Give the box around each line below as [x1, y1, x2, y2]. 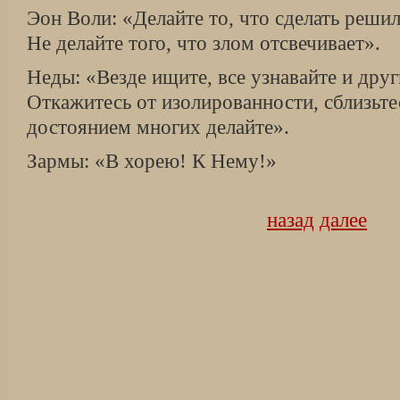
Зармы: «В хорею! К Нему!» [27, 150, 277, 172]
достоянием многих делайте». [27, 116, 289, 138]
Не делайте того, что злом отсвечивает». [27, 32, 380, 54]
